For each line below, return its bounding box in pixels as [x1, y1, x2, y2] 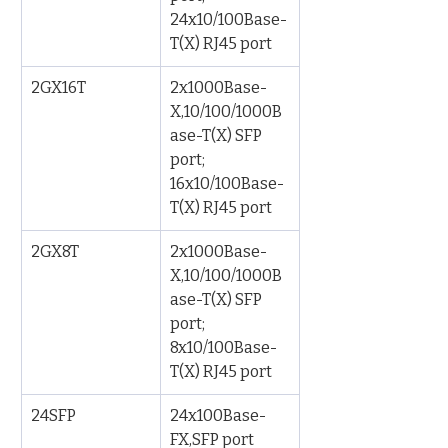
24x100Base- [170, 406, 266, 425]
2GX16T [31, 78, 86, 97]
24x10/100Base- [170, 10, 287, 29]
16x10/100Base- [170, 174, 284, 193]
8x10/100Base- [170, 338, 277, 357]
